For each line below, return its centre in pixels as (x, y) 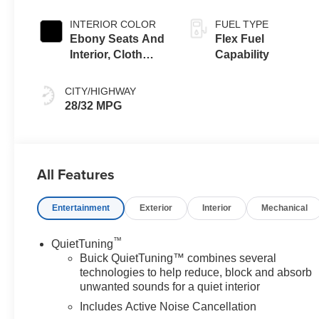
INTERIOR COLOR (113, 24)
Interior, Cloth (106, 54)
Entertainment (81, 208)
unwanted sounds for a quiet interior (170, 286)
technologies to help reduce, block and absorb (196, 272)
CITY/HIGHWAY (101, 91)
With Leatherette (114, 70)
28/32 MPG (94, 105)
